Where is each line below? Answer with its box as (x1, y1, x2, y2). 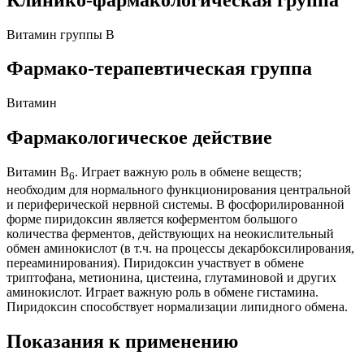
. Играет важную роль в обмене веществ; (75, 165, 301, 180)
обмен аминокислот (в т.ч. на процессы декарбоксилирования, (6, 241, 354, 256)
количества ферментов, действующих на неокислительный (6, 227, 334, 241)
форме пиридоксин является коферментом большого (6, 212, 297, 227)
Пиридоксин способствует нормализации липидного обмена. (6, 300, 348, 314)
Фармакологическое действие (6, 127, 272, 149)
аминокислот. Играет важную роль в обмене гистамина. (6, 285, 318, 300)
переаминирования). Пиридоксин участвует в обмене (6, 256, 304, 271)
